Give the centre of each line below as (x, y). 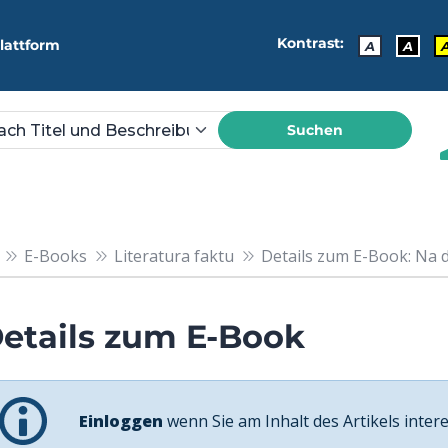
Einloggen (121, 420)
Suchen (315, 129)
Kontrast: (310, 43)
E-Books (55, 255)
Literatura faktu (173, 255)
